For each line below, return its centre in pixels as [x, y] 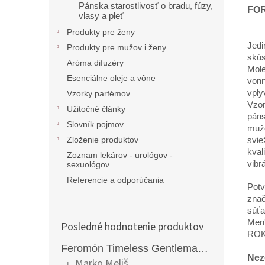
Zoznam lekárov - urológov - [120, 155]
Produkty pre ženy [101, 32]
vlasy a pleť [101, 16]
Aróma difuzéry [95, 63]
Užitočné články [96, 109]
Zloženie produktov [103, 140]
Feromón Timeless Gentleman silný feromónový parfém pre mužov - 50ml [203, 248]
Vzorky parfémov [98, 93]
